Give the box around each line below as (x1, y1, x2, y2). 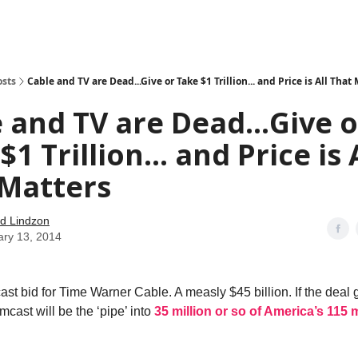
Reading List (181, 18, 236, 30)
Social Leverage (41, 18, 112, 30)
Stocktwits (125, 18, 168, 30)
